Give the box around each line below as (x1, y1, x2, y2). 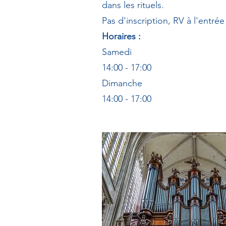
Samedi (102, 46, 134, 58)
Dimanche (102, 78, 145, 89)
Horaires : (102, 31, 141, 42)
